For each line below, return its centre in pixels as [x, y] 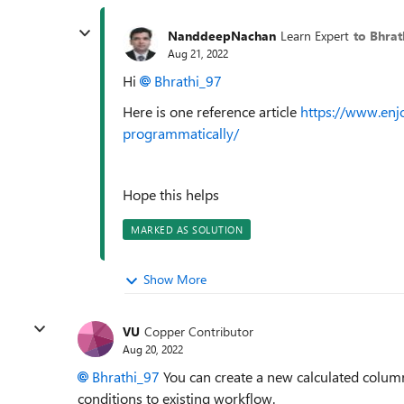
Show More [175, 279]
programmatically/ [181, 133]
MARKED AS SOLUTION [187, 230]
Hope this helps [171, 194]
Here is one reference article [211, 111]
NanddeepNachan [222, 35]
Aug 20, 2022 [153, 349]
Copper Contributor [199, 331]
